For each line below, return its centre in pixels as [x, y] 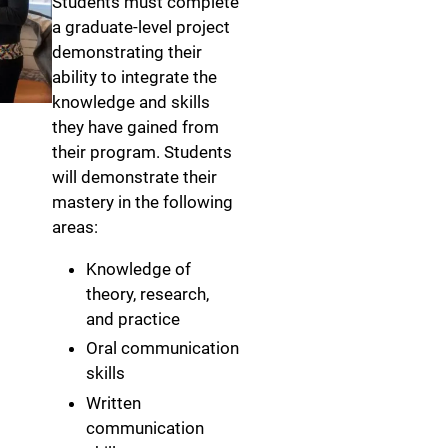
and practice [133, 319]
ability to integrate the [134, 77]
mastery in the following [142, 202]
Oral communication [162, 348]
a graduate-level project [141, 27]
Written [113, 402]
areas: [75, 227]
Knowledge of [138, 269]
